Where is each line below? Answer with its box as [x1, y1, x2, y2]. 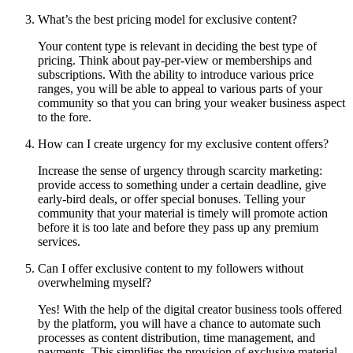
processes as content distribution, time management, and [38, 330, 315, 344]
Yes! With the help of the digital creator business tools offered [38, 302, 342, 316]
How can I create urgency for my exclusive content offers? [38, 136, 329, 150]
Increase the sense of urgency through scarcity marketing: [38, 163, 322, 177]
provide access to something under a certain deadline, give [38, 177, 326, 191]
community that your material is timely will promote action [38, 206, 328, 220]
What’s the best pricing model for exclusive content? [38, 12, 297, 26]
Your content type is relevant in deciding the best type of [38, 39, 317, 53]
